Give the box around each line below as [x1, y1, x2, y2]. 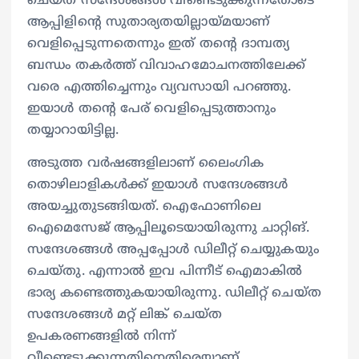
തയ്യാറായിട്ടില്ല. [27, 122, 119, 139]
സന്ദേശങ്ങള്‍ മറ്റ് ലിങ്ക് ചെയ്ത [27, 306, 223, 323]
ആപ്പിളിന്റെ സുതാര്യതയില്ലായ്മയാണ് [27, 14, 270, 30]
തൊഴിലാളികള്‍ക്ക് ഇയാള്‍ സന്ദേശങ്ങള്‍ [27, 176, 288, 193]
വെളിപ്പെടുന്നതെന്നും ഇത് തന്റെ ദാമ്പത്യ [27, 35, 290, 52]
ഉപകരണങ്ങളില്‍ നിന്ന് [27, 328, 176, 345]
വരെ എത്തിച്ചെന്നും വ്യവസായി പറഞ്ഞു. [27, 79, 292, 95]
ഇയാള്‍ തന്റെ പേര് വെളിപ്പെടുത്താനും [27, 100, 276, 117]
